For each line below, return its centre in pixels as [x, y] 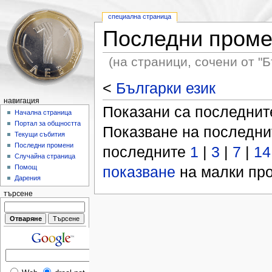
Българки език [165, 88]
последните [146, 151]
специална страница [140, 17]
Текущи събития [40, 134]
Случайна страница [45, 156]
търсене [18, 194]
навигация [21, 101]
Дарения [28, 178]
